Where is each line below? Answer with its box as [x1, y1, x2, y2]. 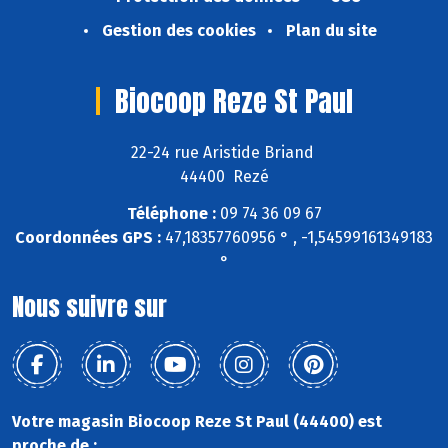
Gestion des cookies [101, 21, 256, 41]
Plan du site [285, 21, 377, 41]
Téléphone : [126, 203, 216, 223]
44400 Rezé [179, 166, 269, 186]
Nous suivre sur [12, 288, 167, 325]
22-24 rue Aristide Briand [130, 142, 318, 162]
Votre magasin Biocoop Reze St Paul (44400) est [12, 411, 382, 431]
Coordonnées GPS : [15, 227, 161, 247]
